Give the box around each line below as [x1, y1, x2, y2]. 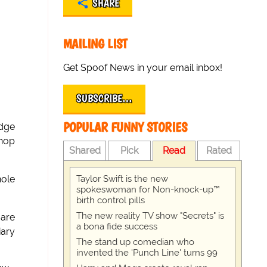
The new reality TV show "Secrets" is [76, 210, 225, 221]
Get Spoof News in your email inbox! [63, 62, 223, 73]
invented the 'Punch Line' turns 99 [76, 247, 218, 258]
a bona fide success [76, 221, 158, 232]
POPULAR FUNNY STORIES [63, 119, 188, 135]
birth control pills [76, 195, 145, 206]
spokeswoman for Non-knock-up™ [76, 184, 221, 195]
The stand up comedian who [76, 237, 195, 247]
